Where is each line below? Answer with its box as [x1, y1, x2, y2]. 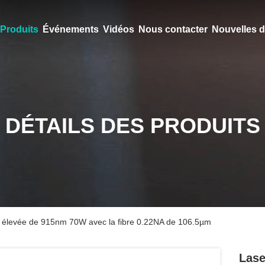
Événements [42, 24, 99, 34]
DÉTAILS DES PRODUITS [5, 114, 260, 138]
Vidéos [102, 24, 134, 34]
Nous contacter [138, 24, 208, 34]
